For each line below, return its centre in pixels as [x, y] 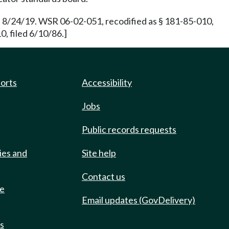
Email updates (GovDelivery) [139, 200]
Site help [99, 153]
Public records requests [129, 129]
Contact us [104, 176]
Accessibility [107, 82]
